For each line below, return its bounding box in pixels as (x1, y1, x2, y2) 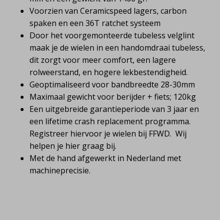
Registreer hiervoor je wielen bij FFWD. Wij (29, 128, 187, 139)
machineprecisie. (29, 165, 90, 176)
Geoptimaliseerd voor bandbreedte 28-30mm (29, 79, 195, 90)
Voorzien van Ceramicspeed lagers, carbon (29, 5, 187, 16)
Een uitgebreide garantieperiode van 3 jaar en (29, 103, 199, 114)
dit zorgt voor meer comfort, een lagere (29, 54, 176, 65)
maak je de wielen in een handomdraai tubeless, (29, 42, 205, 53)
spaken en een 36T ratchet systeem (29, 17, 161, 28)
